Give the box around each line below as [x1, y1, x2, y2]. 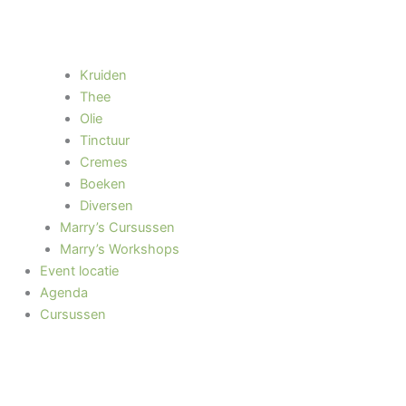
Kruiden [79, 66, 127, 83]
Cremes [79, 153, 128, 170]
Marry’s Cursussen [59, 218, 175, 236]
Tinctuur [79, 131, 130, 149]
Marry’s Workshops [59, 240, 179, 257]
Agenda [39, 284, 88, 301]
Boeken [79, 175, 126, 192]
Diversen [79, 197, 133, 214]
